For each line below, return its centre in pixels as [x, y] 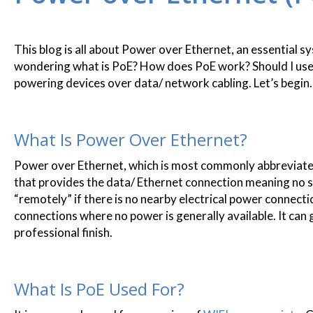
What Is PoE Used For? [99, 289]
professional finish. [63, 232]
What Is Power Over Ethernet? [131, 139]
